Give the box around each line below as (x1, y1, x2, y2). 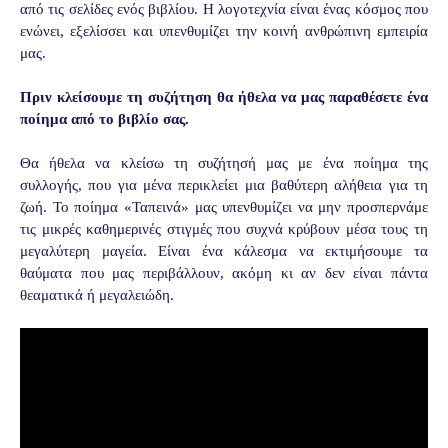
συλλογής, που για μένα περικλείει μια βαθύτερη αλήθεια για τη (20, 176, 428, 193)
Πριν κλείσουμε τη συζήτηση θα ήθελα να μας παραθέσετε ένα (20, 88, 428, 105)
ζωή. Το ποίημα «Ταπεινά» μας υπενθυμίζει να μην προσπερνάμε (20, 198, 428, 215)
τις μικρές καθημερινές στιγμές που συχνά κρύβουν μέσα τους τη (20, 220, 428, 237)
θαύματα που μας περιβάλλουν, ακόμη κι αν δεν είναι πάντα (20, 264, 428, 281)
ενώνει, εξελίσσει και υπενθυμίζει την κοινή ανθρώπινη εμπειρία (20, 22, 428, 39)
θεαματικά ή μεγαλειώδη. (20, 286, 174, 303)
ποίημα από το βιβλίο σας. (20, 110, 193, 127)
